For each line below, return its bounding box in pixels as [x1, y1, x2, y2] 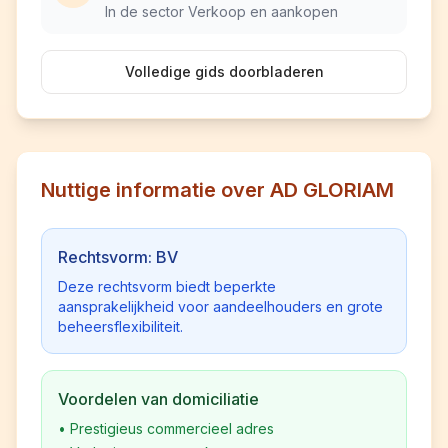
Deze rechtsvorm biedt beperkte [58, 278, 276, 295]
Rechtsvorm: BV [58, 247, 178, 267]
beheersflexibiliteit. [58, 318, 183, 335]
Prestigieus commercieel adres [70, 420, 274, 437]
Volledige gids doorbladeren [124, 63, 324, 80]
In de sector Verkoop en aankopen [105, 3, 338, 20]
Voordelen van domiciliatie [58, 389, 259, 409]
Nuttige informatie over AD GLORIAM [41, 178, 394, 202]
